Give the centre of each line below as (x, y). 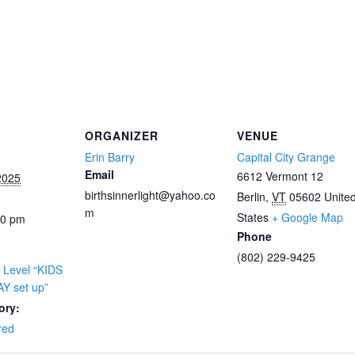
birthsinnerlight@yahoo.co (150, 195)
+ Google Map (307, 217)
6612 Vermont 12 (280, 176)
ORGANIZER (122, 136)
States (253, 217)
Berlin (251, 197)
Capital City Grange (286, 157)
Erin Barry (110, 157)
